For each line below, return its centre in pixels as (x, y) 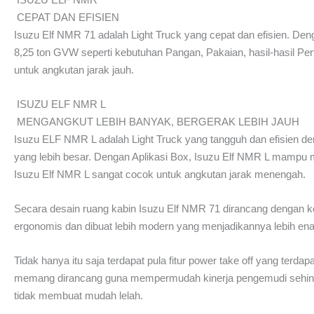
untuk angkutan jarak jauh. (74, 70)
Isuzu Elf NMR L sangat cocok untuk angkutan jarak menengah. (160, 174)
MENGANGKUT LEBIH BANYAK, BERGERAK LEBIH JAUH (158, 122)
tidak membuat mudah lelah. (78, 295)
